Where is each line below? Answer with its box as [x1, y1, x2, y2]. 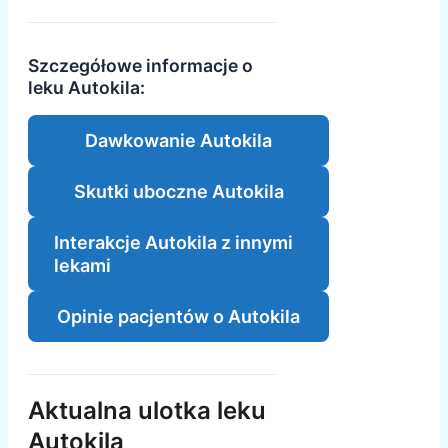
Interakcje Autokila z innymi [54, 231, 293, 253]
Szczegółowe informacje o [28, 54, 253, 76]
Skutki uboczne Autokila [73, 180, 284, 202]
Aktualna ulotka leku [28, 395, 266, 425]
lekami [54, 254, 111, 276]
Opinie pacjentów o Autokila [57, 305, 301, 327]
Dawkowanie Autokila [85, 129, 273, 151]
